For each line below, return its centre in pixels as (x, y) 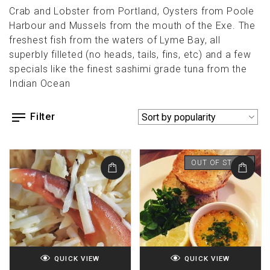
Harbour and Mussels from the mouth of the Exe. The (132, 26)
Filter (43, 117)
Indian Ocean (40, 84)
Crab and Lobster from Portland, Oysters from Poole (132, 11)
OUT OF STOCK (220, 163)
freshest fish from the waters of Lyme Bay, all (115, 40)
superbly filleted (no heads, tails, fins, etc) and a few (130, 55)
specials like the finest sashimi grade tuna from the (128, 69)
